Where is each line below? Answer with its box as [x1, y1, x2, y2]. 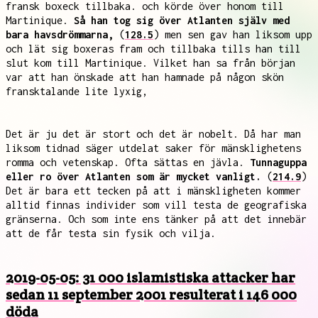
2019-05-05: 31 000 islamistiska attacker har [6, 268, 295, 287]
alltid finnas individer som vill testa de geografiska [6, 199, 307, 211]
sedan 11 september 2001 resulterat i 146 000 [6, 285, 297, 304]
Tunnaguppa [250, 156, 307, 168]
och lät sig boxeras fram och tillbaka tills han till [6, 43, 301, 55]
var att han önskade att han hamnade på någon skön [6, 71, 284, 83]
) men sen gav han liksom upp [153, 28, 312, 40]
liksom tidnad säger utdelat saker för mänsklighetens [6, 142, 301, 154]
